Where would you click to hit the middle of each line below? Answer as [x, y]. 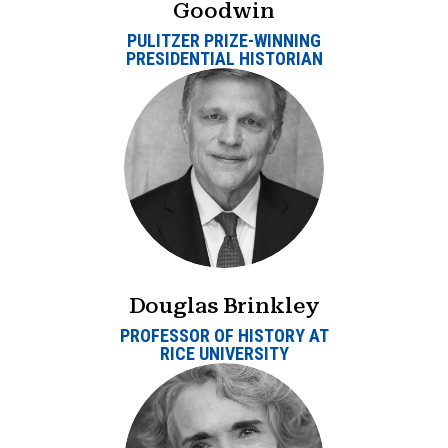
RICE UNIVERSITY [224, 353]
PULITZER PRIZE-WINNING [224, 41]
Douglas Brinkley [224, 306]
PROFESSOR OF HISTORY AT [224, 335]
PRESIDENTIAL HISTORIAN [224, 59]
